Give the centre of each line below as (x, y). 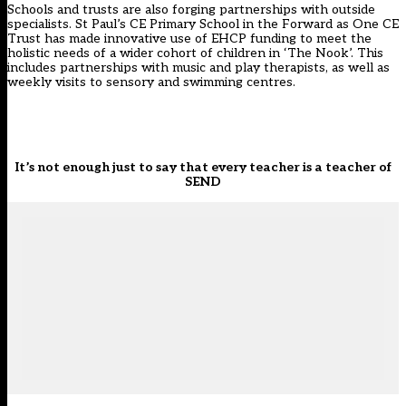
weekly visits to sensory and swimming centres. (151, 82)
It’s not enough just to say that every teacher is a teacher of (203, 168)
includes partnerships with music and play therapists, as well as (198, 68)
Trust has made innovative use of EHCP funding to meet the (189, 39)
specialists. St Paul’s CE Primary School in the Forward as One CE (203, 24)
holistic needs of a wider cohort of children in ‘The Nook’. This (195, 53)
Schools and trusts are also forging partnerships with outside (191, 10)
